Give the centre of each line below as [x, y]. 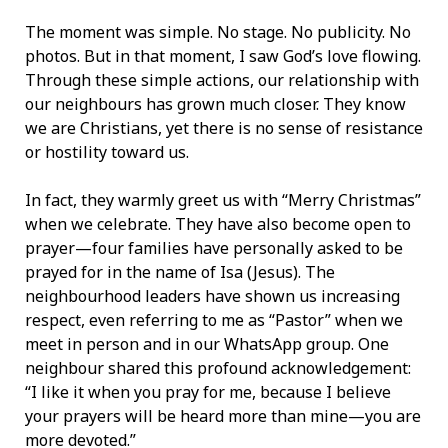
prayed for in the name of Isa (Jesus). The [180, 272]
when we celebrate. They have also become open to [218, 224]
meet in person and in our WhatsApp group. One [207, 344]
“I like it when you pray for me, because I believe [208, 392]
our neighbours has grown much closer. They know [215, 104]
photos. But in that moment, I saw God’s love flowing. [223, 56]
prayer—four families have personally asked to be [214, 248]
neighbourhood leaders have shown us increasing [212, 296]
